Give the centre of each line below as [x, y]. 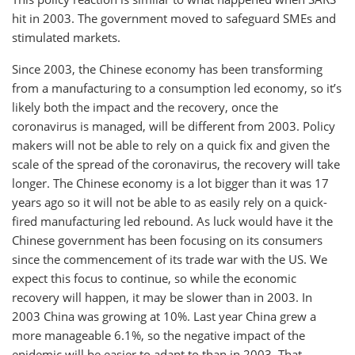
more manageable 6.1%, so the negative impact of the [158, 335]
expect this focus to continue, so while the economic [154, 278]
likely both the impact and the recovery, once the [145, 107]
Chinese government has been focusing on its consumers [167, 240]
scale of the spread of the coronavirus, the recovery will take [176, 164]
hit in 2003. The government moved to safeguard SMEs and [174, 18]
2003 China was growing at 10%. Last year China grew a [164, 316]
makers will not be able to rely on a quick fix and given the [171, 145]
